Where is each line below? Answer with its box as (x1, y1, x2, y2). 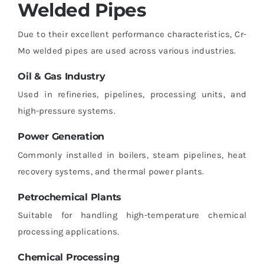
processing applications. (17, 226, 120, 237)
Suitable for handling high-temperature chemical (17, 209, 247, 220)
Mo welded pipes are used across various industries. (17, 45, 236, 57)
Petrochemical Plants (17, 191, 122, 203)
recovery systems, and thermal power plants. (17, 166, 204, 177)
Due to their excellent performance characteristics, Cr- (17, 29, 247, 40)
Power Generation (17, 131, 105, 143)
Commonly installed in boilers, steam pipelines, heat (17, 149, 247, 160)
